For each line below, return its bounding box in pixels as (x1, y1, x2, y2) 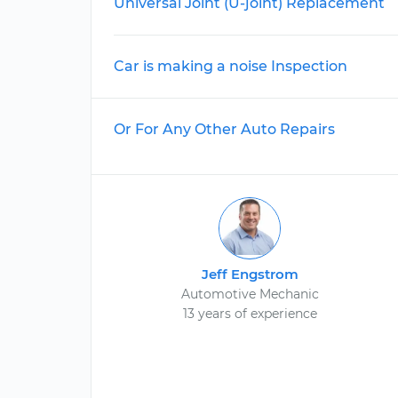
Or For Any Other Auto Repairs (114, 121, 335, 138)
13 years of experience (182, 306, 317, 322)
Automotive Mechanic (180, 286, 319, 302)
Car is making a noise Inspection (114, 58, 347, 75)
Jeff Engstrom (201, 266, 298, 283)
